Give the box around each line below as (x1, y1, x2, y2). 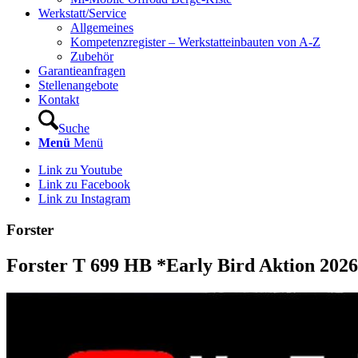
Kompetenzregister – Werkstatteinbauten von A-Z (70, 35, 320, 49)
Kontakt (38, 93, 79, 106)
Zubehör (70, 50, 113, 63)
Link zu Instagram (38, 192, 130, 205)
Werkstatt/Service (38, 6, 126, 20)
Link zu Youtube (38, 163, 122, 177)
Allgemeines (70, 21, 133, 34)
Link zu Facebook (38, 177, 130, 191)
